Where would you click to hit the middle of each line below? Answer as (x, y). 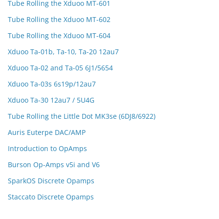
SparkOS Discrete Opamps (51, 181)
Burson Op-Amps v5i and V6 (54, 164)
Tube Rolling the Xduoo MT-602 (59, 19)
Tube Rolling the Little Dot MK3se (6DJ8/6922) (82, 116)
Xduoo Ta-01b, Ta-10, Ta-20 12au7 (63, 52)
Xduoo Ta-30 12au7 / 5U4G (51, 100)
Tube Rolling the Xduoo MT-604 (59, 35)
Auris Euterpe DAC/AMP (47, 132)
